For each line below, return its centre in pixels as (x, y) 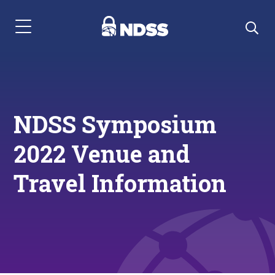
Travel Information (120, 183)
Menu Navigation (50, 33)
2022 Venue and (102, 153)
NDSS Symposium (115, 124)
